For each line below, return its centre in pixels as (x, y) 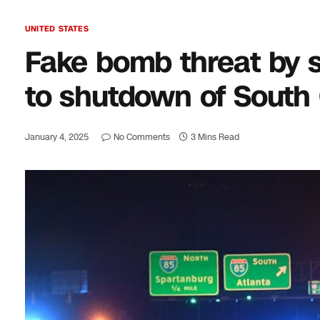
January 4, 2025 (57, 137)
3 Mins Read (215, 137)
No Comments (142, 137)
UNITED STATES (57, 29)
